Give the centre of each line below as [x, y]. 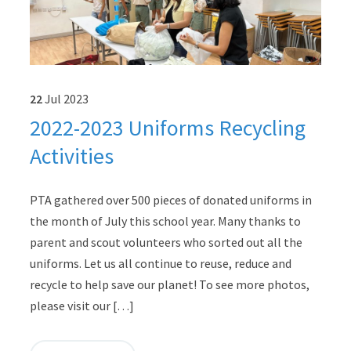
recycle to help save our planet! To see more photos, [169, 284]
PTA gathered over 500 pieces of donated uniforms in [170, 199]
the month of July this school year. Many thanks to [165, 221]
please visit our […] [81, 305]
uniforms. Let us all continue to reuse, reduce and [160, 263]
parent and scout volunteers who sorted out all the [166, 242]
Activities [71, 156]
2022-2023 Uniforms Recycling [167, 127]
